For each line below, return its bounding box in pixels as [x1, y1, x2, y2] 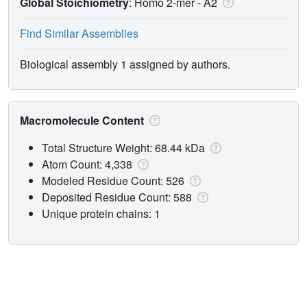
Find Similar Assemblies [20, 25, 138, 41]
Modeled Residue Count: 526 [42, 172, 187, 188]
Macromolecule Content [20, 112, 147, 128]
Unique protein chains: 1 [42, 205, 160, 221]
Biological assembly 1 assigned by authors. [20, 56, 230, 72]
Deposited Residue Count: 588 [42, 188, 195, 205]
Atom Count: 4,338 [42, 156, 135, 172]
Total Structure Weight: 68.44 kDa [42, 139, 208, 156]
